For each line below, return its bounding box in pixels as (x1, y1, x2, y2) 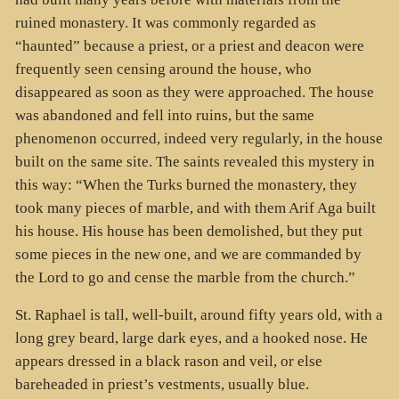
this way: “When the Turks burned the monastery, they (14, 175, 357, 193)
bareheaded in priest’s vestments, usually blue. (14, 376, 309, 394)
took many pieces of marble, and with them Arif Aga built (14, 199, 376, 216)
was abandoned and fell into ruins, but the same (14, 106, 314, 124)
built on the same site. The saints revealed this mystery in (14, 152, 375, 170)
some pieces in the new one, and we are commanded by (14, 245, 362, 263)
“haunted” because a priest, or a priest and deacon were (14, 37, 364, 54)
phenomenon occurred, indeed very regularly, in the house (14, 129, 383, 147)
